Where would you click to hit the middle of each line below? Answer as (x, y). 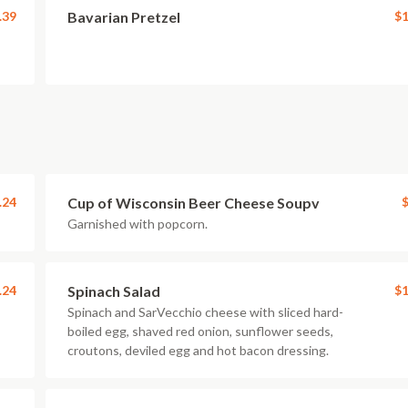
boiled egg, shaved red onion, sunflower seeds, (200, 331)
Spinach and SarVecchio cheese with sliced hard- (205, 312)
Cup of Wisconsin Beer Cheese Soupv (194, 203)
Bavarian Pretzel (124, 17)
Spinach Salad (114, 291)
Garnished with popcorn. (138, 224)
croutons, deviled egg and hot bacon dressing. (198, 350)
